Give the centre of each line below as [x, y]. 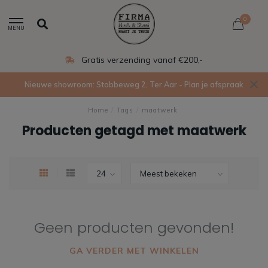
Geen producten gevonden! [134, 228]
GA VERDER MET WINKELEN [134, 251]
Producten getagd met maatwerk [134, 131]
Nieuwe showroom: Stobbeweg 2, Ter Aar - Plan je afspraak [134, 84]
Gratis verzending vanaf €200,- [141, 60]
